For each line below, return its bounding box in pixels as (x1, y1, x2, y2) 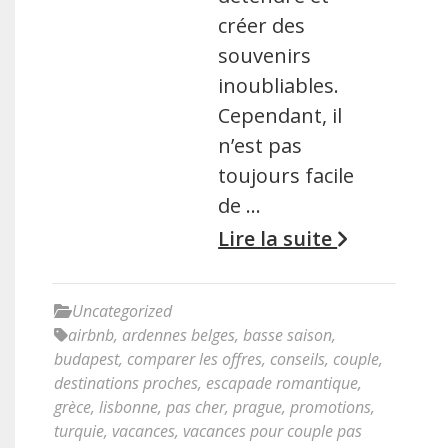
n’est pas (218, 132, 303, 159)
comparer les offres (127, 348, 262, 370)
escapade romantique (206, 372, 358, 394)
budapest (54, 348, 119, 370)
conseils (270, 348, 325, 370)
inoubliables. (218, 72, 340, 99)
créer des (218, 12, 306, 39)
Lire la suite (218, 225, 338, 252)
